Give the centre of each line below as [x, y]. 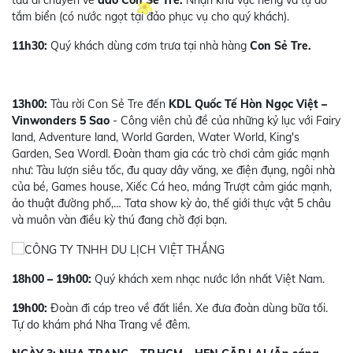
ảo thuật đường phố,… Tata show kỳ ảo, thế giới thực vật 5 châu [171, 203]
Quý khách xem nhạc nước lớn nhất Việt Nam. [208, 279]
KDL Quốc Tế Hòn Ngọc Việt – [248, 104]
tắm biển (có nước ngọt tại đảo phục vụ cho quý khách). [150, 16]
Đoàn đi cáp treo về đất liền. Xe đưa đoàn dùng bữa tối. [188, 308]
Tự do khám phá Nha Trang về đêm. [101, 324]
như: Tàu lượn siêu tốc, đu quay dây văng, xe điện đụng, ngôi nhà [173, 170]
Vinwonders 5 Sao [62, 120]
